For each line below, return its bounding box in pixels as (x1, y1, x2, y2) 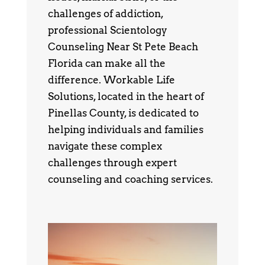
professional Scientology (47, 24, 167, 36)
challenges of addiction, (47, 7, 163, 20)
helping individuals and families (47, 123, 203, 135)
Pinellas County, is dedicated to (47, 106, 199, 119)
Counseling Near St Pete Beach (47, 40, 198, 53)
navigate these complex (47, 140, 162, 152)
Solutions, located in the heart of (47, 90, 204, 102)
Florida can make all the (47, 57, 166, 69)
